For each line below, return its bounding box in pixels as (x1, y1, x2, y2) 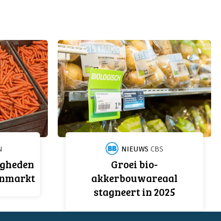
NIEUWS (121, 145, 148, 154)
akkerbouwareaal (91, 171, 178, 185)
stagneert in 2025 (94, 184, 175, 199)
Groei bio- (111, 157, 158, 172)
